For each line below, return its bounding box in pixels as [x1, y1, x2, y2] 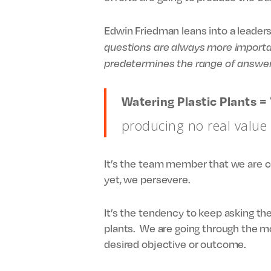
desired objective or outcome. [104, 236, 247, 251]
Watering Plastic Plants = [121, 93, 270, 109]
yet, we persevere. [104, 172, 191, 186]
